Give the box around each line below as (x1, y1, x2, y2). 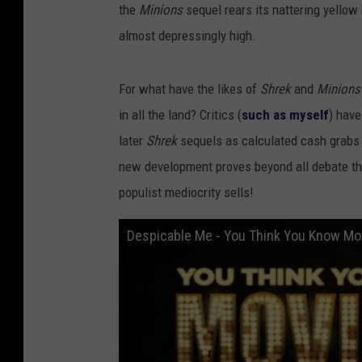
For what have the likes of (119, 81, 260, 98)
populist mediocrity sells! (119, 184, 254, 201)
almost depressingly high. (119, 27, 256, 44)
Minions (139, 2, 186, 19)
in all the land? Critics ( (119, 107, 242, 124)
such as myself (242, 107, 329, 124)
